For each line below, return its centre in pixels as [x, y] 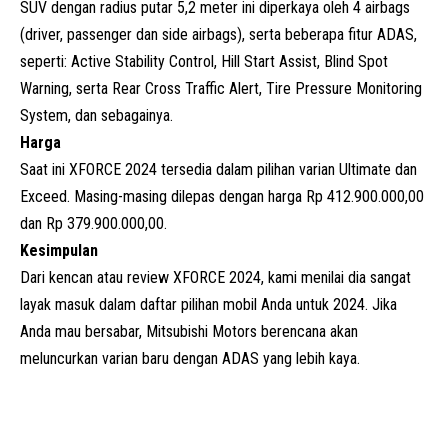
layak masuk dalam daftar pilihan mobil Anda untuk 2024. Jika [208, 304]
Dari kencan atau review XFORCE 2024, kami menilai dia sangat [215, 277]
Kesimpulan [59, 250]
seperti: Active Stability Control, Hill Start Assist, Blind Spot [204, 61]
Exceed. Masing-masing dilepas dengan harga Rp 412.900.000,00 [222, 196]
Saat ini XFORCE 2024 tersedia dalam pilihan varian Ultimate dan [218, 169]
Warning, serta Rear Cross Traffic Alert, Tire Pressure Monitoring [221, 88]
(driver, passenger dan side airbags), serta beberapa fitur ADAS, [218, 34]
